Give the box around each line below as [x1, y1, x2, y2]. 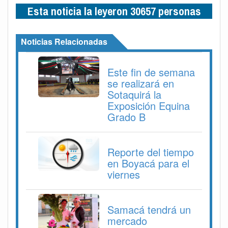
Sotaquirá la [107, 87, 161, 102]
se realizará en [107, 76, 174, 91]
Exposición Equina [107, 98, 190, 113]
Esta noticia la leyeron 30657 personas [27, 4, 201, 19]
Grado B [107, 109, 146, 125]
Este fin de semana [107, 65, 195, 80]
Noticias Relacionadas [21, 36, 107, 48]
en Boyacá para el [107, 156, 189, 171]
